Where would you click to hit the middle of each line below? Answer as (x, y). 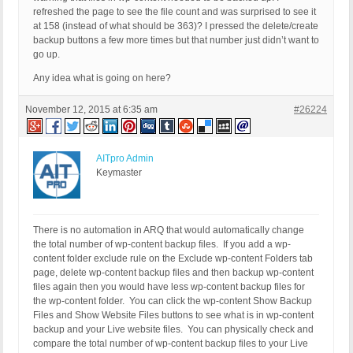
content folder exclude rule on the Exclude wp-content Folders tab (173, 259)
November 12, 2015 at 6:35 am (91, 110)
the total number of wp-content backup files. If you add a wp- (162, 245)
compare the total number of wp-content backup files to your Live (171, 344)
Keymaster (119, 173)
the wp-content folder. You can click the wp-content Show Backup (173, 301)
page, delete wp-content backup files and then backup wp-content (173, 273)
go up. (46, 55)
